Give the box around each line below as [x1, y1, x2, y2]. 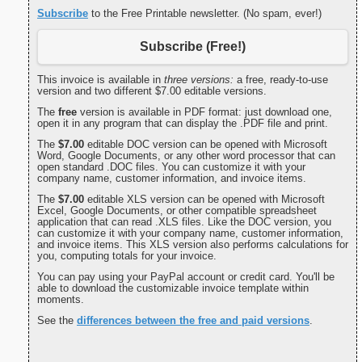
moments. [37, 293, 84, 306]
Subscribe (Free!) [140, 39, 246, 53]
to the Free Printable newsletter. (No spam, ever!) [88, 6, 322, 19]
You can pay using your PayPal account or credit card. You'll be [37, 271, 335, 284]
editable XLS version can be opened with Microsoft [84, 193, 325, 206]
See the [37, 314, 77, 327]
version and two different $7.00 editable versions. [37, 85, 267, 98]
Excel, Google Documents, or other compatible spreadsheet [37, 204, 317, 217]
